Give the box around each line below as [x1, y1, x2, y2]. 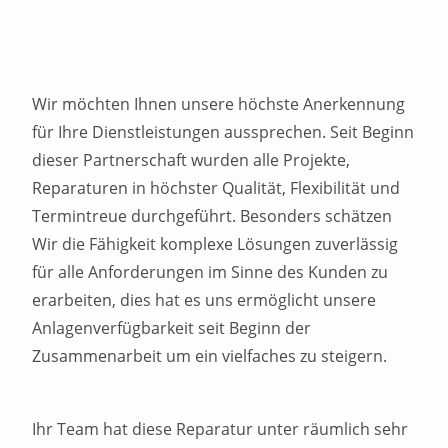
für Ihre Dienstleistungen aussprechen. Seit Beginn [32, 121, 415, 143]
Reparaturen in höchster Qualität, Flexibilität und [32, 177, 401, 199]
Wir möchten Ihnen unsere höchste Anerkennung [32, 93, 406, 115]
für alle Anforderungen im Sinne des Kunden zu [32, 261, 389, 283]
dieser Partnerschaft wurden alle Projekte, [32, 149, 351, 171]
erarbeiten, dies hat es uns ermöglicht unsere [32, 289, 377, 311]
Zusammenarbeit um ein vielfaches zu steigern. [32, 345, 388, 367]
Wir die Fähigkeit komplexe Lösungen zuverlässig [32, 233, 399, 255]
